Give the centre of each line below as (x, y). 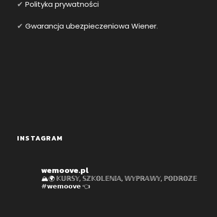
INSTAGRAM (40, 139)
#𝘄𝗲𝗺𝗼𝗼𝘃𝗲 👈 (66, 186)
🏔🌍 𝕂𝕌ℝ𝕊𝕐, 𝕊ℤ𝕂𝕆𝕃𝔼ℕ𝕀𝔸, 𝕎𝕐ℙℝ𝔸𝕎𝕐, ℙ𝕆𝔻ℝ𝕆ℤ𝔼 (119, 179)
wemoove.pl (65, 170)
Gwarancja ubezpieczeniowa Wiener (91, 26)
